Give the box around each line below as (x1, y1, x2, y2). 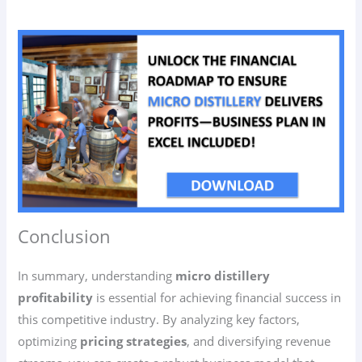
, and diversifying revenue (187, 332, 331, 349)
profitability (18, 288, 94, 305)
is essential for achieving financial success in (93, 288, 342, 305)
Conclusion (18, 224, 112, 248)
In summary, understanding (18, 267, 176, 284)
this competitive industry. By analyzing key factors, (18, 310, 301, 327)
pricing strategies (80, 332, 187, 349)
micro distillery (175, 267, 271, 284)
